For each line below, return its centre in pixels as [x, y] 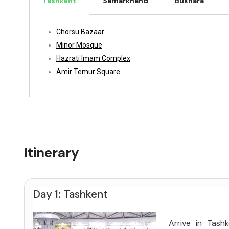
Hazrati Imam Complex [93, 58]
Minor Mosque [79, 45]
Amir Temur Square [88, 71]
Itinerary [52, 153]
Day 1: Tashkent [70, 194]
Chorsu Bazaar [80, 31]
